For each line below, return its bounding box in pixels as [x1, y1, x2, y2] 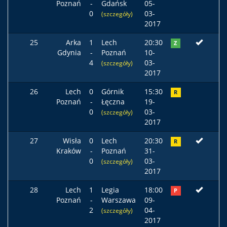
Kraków [56, 146, 81, 156]
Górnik [101, 87, 124, 96]
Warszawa [101, 195, 136, 205]
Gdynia [57, 48, 81, 57]
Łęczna [101, 97, 125, 106]
